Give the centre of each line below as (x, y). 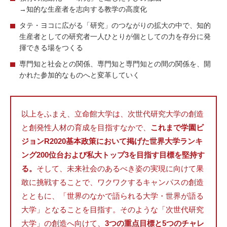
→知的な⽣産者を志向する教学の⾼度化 (83, 9)
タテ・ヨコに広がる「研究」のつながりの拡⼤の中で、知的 (115, 25)
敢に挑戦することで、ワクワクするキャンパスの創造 (112, 182)
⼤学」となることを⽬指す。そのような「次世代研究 (112, 209)
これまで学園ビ (177, 127)
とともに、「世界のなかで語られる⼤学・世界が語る (112, 196)
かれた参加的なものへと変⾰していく (80, 75)
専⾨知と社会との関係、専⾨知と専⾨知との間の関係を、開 (115, 64)
